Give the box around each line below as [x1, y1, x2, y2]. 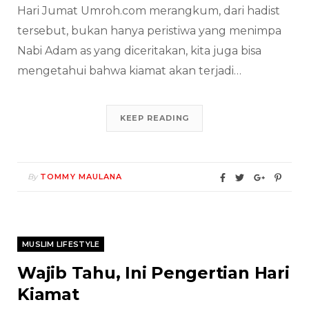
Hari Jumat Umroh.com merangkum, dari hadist [17, 4, 280, 18]
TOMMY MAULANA [40, 172, 123, 182]
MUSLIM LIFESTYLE [22, 239, 100, 250]
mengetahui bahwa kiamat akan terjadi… [17, 64, 241, 78]
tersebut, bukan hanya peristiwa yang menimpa [17, 24, 281, 38]
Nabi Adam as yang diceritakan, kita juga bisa [17, 44, 261, 58]
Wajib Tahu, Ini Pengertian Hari [17, 263, 290, 283]
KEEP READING [119, 113, 190, 123]
